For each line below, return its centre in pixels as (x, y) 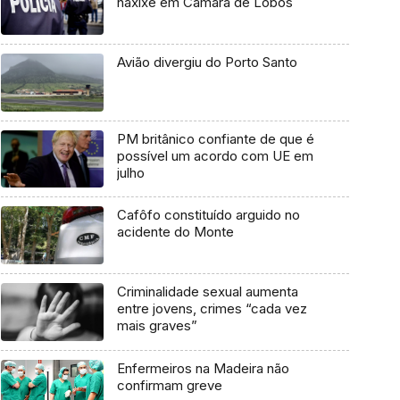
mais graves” (157, 326)
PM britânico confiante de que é (215, 138)
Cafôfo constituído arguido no (208, 215)
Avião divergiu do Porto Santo (207, 62)
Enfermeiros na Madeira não (203, 368)
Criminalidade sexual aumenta (207, 292)
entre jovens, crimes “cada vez (212, 309)
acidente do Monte (175, 232)
